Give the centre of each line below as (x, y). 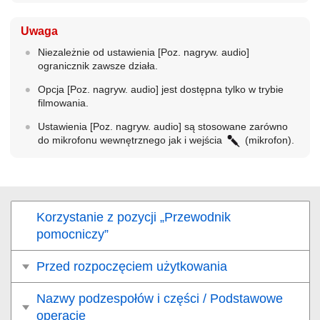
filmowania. (63, 103)
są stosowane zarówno (234, 127)
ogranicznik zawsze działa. (97, 66)
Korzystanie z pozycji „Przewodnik (134, 217)
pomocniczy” (72, 235)
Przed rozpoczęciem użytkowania (132, 267)
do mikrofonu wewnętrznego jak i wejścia (131, 140)
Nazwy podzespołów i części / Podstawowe (160, 299)
